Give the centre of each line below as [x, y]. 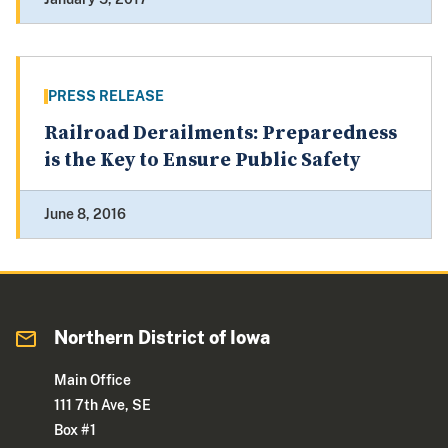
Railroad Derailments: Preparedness [220, 134]
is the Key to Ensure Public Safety [202, 161]
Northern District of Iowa [162, 338]
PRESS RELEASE [106, 96]
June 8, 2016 [85, 214]
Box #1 [75, 430]
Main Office [93, 380]
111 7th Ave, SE [103, 405]
